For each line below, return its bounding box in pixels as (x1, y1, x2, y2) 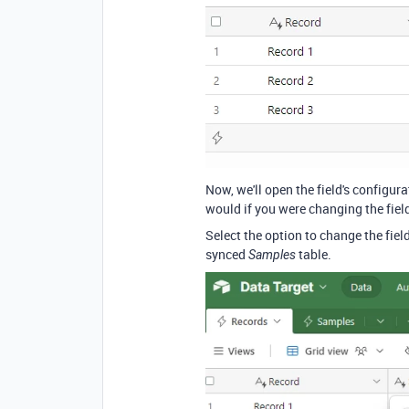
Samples (248, 247, 296, 263)
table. (296, 246, 331, 264)
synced (205, 246, 248, 264)
